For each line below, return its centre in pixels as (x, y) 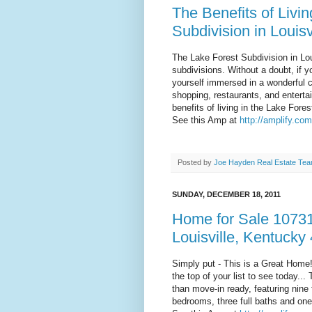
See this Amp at (206, 120)
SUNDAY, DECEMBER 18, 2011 (226, 195)
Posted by (196, 163)
